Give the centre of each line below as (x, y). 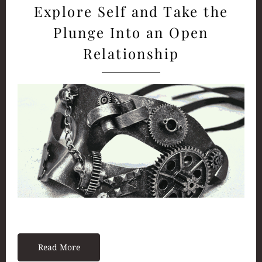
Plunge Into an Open (131, 32)
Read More (59, 247)
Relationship (131, 53)
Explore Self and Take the (131, 11)
